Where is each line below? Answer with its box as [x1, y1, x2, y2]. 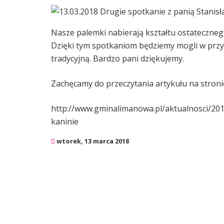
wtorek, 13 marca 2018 [56, 136, 129, 145]
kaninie [51, 115, 78, 127]
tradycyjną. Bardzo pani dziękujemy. [51, 52, 184, 64]
